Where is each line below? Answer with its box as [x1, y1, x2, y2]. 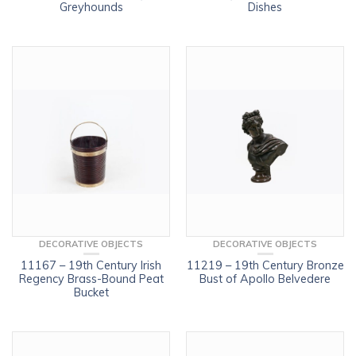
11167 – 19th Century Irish [21, 257, 161, 273]
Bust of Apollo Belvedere [199, 271, 331, 286]
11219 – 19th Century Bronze [186, 257, 344, 273]
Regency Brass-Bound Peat [18, 271, 164, 286]
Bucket [73, 284, 109, 300]
